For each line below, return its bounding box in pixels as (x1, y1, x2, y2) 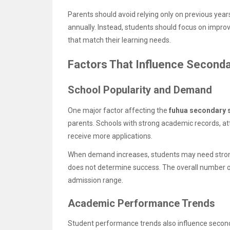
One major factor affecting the (68, 106, 169, 114)
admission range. (68, 176, 123, 184)
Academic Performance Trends (68, 197, 215, 209)
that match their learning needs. (68, 35, 171, 44)
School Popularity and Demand (68, 84, 212, 97)
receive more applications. (68, 131, 152, 140)
